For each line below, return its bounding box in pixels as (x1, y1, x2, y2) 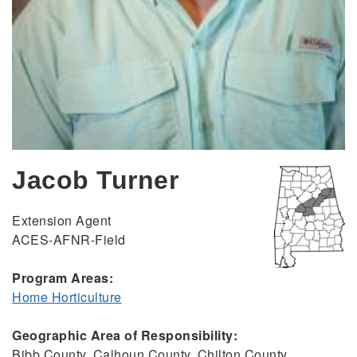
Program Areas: (12, 269, 113, 288)
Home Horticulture (12, 288, 122, 307)
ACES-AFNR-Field (12, 230, 126, 249)
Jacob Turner (12, 166, 178, 195)
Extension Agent (12, 211, 112, 230)
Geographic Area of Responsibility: (12, 326, 237, 345)
